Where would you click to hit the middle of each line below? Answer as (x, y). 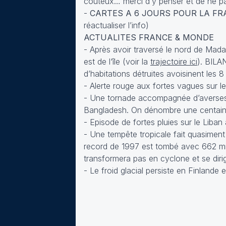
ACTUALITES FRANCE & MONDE (149, 37)
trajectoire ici (174, 62)
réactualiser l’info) (116, 25)
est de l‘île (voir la (117, 62)
